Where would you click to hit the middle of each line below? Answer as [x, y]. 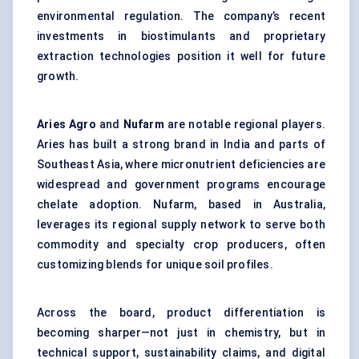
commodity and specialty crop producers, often [181, 245]
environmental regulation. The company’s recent [181, 16]
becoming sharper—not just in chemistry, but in [181, 333]
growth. [58, 77]
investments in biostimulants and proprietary [181, 36]
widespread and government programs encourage [181, 185]
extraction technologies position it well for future [181, 56]
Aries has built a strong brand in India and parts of [181, 145]
